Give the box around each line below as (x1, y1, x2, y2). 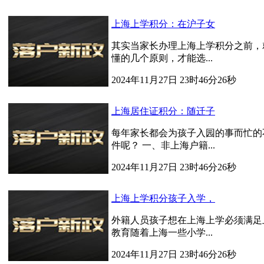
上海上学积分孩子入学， (111, 193, 215, 203)
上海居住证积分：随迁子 (111, 106, 215, 116)
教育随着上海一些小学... (111, 227, 213, 237)
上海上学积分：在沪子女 (111, 19, 215, 29)
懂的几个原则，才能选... (111, 53, 213, 63)
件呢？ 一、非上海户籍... (111, 140, 215, 150)
